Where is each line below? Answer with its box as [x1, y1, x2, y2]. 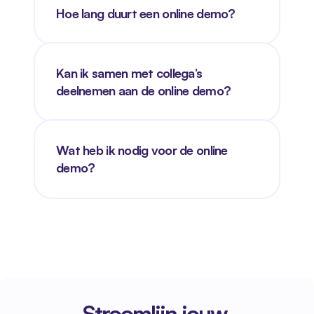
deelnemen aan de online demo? [56, 83, 231, 98]
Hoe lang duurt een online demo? [56, 6, 235, 21]
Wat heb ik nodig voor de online [56, 142, 228, 158]
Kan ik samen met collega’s [56, 65, 203, 81]
